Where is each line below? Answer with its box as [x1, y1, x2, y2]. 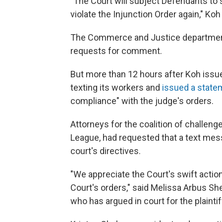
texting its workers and [70, 82, 162, 93]
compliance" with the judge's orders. [70, 96, 214, 107]
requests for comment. [70, 46, 162, 56]
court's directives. [70, 146, 141, 157]
